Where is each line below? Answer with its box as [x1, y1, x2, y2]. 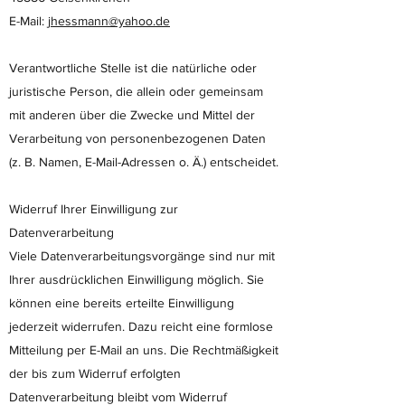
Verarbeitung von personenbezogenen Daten [9, 131, 266, 146]
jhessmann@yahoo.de [48, 14, 170, 28]
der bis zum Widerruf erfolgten [9, 366, 181, 381]
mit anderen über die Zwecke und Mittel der [9, 108, 255, 122]
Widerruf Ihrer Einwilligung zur [9, 202, 178, 216]
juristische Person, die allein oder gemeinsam [9, 84, 263, 99]
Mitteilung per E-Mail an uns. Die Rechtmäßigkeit [9, 343, 278, 357]
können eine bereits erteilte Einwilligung [9, 296, 234, 310]
